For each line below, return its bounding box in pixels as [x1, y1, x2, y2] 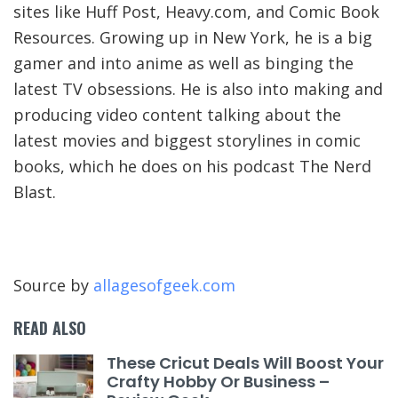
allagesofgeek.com [93, 274, 235, 296]
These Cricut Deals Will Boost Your [107, 351, 384, 374]
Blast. [13, 180, 56, 203]
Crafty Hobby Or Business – [107, 370, 330, 393]
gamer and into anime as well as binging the [13, 52, 354, 74]
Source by [13, 274, 93, 296]
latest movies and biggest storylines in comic [13, 129, 361, 151]
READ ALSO [13, 315, 86, 339]
